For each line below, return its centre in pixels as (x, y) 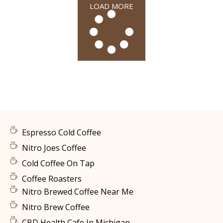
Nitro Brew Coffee (56, 207)
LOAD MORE (111, 6)
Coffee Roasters (52, 178)
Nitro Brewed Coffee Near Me (77, 191)
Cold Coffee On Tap (58, 163)
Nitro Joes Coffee (54, 148)
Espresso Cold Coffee (61, 132)
